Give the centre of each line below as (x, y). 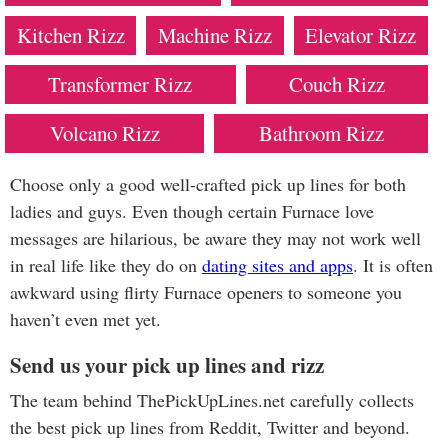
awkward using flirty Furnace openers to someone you (206, 291)
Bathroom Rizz (321, 132)
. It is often (393, 264)
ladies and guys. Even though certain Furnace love (192, 210)
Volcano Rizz (104, 132)
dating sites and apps (277, 264)
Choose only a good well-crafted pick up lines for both (208, 183)
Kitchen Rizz (70, 34)
